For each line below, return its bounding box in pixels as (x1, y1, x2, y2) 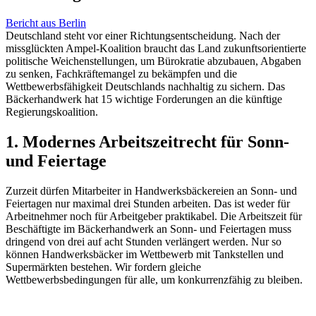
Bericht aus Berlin (6, 16, 86, 29)
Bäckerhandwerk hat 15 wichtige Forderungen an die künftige (6, 92, 282, 105)
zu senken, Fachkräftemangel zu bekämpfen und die (6, 67, 237, 80)
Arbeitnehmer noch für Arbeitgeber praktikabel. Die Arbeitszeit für (6, 209, 302, 222)
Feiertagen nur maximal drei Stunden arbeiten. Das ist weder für (6, 197, 290, 209)
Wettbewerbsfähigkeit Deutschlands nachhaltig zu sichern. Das (6, 80, 285, 92)
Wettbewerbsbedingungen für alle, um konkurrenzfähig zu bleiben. (6, 273, 303, 286)
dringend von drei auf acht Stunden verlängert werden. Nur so (6, 235, 281, 248)
